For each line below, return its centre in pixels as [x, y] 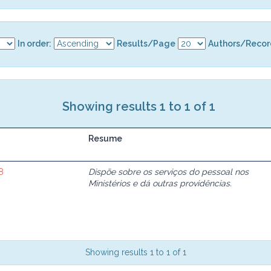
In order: [34, 43]
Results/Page [146, 43]
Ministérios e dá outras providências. [160, 183]
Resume [105, 138]
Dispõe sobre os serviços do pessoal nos [168, 171]
